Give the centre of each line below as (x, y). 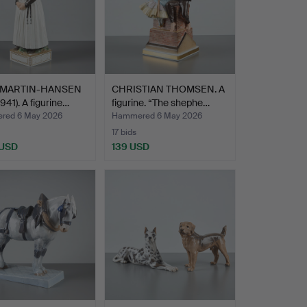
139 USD (130, 147)
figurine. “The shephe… (160, 103)
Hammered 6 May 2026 (157, 116)
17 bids (124, 133)
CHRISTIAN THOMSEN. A (168, 89)
